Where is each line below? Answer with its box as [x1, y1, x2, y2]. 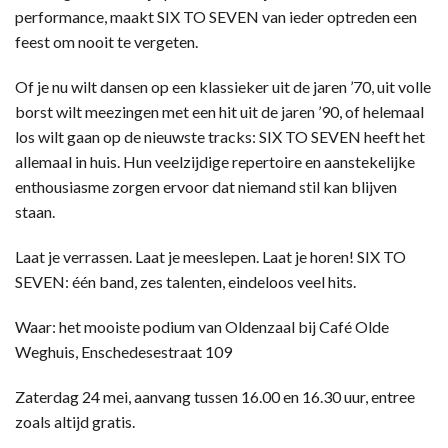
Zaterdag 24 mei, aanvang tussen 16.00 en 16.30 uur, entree [15, 387, 415, 406]
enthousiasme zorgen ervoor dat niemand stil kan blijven [15, 177, 397, 196]
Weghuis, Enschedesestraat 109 [15, 342, 232, 361]
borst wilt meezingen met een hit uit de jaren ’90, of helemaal [15, 102, 424, 121]
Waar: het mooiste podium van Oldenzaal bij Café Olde [15, 317, 389, 336]
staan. [15, 202, 55, 221]
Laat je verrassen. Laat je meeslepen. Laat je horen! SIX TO [15, 247, 406, 266]
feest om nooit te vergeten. [15, 32, 198, 51]
